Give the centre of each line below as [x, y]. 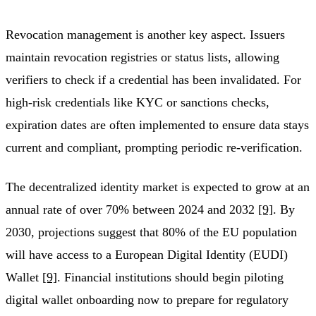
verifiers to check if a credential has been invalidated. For [153, 80]
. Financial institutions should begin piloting [170, 278]
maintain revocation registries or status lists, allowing [142, 57]
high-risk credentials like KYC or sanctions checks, [138, 103]
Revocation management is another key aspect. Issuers [145, 35]
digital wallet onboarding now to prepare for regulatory [147, 300]
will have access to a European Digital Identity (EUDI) [147, 255]
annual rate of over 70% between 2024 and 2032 [132, 210]
